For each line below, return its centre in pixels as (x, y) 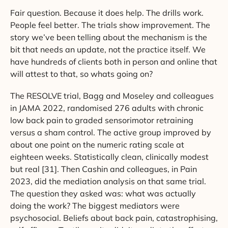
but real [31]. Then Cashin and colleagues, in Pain (104, 169)
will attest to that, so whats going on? (81, 74)
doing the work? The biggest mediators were (95, 206)
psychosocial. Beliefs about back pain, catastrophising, (114, 218)
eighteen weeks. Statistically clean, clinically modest (109, 157)
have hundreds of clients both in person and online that (114, 62)
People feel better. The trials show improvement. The (110, 25)
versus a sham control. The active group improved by (111, 133)
